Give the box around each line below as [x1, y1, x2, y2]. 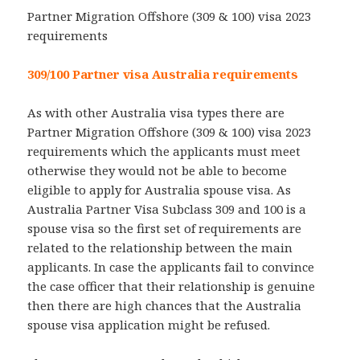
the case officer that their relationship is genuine [27, 278, 316, 295]
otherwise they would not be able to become [27, 162, 288, 179]
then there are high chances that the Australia [27, 297, 302, 314]
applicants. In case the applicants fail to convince [27, 259, 315, 276]
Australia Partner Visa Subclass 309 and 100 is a [27, 201, 307, 218]
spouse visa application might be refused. [27, 317, 271, 333]
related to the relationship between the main [27, 239, 293, 256]
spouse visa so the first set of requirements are [27, 220, 302, 237]
